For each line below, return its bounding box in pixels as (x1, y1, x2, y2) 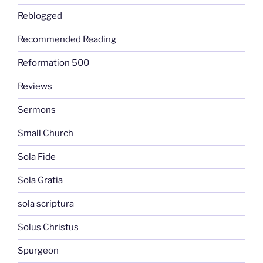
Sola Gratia (18, 175, 63, 186)
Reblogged (18, 11, 62, 22)
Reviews (18, 81, 52, 92)
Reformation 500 (18, 58, 89, 69)
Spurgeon (18, 245, 59, 257)
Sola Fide (18, 151, 56, 163)
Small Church (18, 128, 73, 139)
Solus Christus (18, 222, 79, 233)
